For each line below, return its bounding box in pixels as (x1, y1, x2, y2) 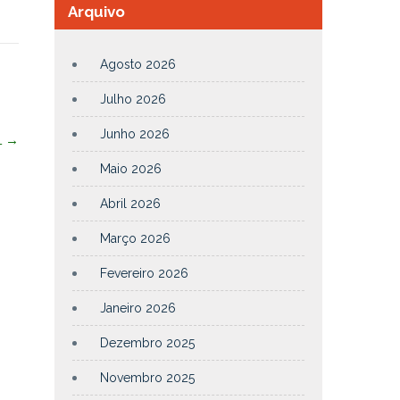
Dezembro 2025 (100, 336, 195, 350)
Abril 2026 (100, 196, 161, 211)
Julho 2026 (100, 92, 166, 106)
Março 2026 (100, 231, 171, 246)
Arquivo (68, 3, 125, 21)
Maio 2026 (100, 162, 162, 176)
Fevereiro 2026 (100, 266, 188, 280)
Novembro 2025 (100, 371, 195, 385)
